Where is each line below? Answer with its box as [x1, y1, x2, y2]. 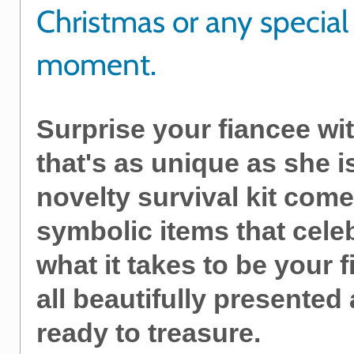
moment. [36, 45, 156, 83]
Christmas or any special [36, 2, 348, 40]
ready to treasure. [36, 317, 261, 348]
